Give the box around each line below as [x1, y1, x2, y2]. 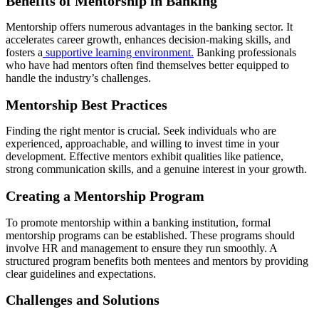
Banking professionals [194, 46, 296, 59]
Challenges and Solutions [6, 292, 159, 308]
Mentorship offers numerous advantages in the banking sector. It [6, 21, 293, 33]
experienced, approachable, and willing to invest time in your [6, 137, 279, 150]
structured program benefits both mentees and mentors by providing [6, 254, 308, 267]
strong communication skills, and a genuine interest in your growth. [6, 163, 307, 176]
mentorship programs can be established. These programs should [6, 229, 295, 241]
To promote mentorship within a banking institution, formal [6, 216, 271, 229]
